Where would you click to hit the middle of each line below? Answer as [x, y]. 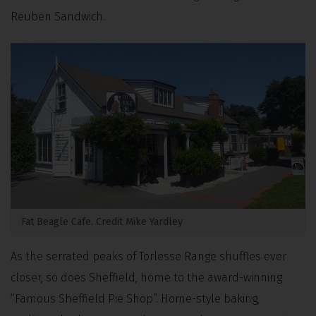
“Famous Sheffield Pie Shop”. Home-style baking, [135, 298]
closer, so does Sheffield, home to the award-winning [146, 277]
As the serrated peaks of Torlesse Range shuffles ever [148, 256]
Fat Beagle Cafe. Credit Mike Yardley [102, 221]
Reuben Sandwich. [58, 16]
